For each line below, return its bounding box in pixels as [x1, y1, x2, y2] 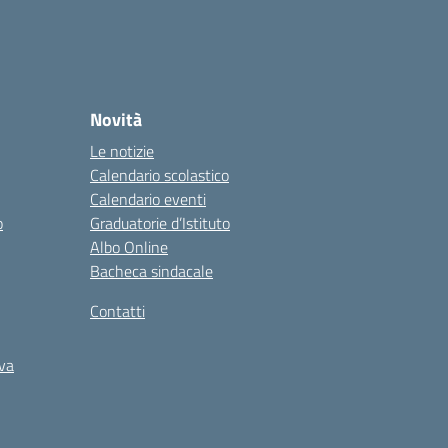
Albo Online [90, 235, 168, 259]
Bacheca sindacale [90, 259, 213, 283]
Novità [90, 106, 142, 133]
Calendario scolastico [90, 163, 229, 187]
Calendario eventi [90, 187, 206, 211]
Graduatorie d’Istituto [90, 211, 230, 235]
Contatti [90, 299, 145, 323]
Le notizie [90, 139, 154, 163]
